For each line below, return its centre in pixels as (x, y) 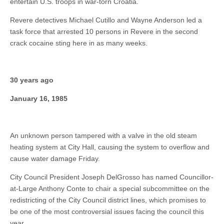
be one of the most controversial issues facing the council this (107, 211)
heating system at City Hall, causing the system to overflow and (110, 147)
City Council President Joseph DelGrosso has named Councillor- (112, 177)
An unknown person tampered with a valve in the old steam (103, 135)
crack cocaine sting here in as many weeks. (79, 43)
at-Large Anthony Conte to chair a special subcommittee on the (110, 188)
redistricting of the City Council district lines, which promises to (108, 200)
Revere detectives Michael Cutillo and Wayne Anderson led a (106, 20)
